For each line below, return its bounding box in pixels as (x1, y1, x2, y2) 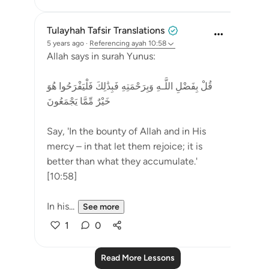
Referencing (89, 39, 130, 47)
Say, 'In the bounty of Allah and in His (47, 125, 206, 137)
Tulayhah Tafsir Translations (47, 25, 165, 36)
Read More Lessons (100, 253, 175, 263)
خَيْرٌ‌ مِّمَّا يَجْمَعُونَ (47, 95, 110, 107)
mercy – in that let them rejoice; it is (47, 141, 202, 152)
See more (83, 202, 119, 212)
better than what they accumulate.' (47, 156, 198, 167)
